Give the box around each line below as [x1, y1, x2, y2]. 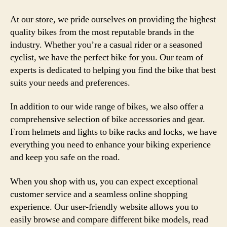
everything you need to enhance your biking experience [10, 139, 211, 150]
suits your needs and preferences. [10, 77, 130, 89]
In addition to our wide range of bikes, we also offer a [10, 101, 204, 112]
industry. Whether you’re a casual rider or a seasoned [10, 39, 202, 51]
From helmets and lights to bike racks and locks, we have [10, 126, 217, 138]
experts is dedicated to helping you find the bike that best [10, 64, 216, 76]
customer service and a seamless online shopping [10, 188, 187, 200]
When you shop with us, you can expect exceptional [10, 175, 198, 187]
